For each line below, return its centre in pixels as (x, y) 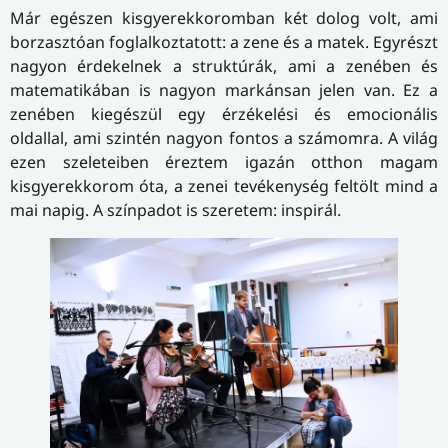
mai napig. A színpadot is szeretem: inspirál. (175, 210)
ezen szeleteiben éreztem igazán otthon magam (224, 162)
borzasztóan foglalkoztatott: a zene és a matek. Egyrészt (224, 42)
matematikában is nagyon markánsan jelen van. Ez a (224, 90)
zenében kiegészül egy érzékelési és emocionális (224, 114)
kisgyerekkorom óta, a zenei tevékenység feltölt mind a (224, 186)
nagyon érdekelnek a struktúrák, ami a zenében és (224, 66)
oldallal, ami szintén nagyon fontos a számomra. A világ (224, 138)
